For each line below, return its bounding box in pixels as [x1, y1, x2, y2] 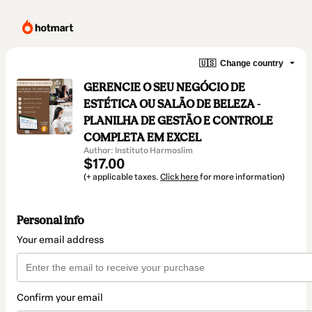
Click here [160, 172, 198, 182]
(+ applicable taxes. [84, 172, 160, 182]
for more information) [198, 172, 285, 182]
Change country [220, 58, 283, 68]
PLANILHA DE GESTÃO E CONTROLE [84, 114, 273, 127]
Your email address [17, 234, 104, 247]
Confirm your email [17, 292, 103, 304]
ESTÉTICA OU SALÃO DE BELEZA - [84, 97, 260, 111]
